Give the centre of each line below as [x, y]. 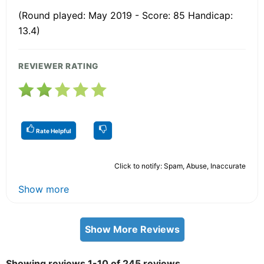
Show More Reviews [132, 229]
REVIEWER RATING [59, 66]
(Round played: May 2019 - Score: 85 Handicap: [126, 15]
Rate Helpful [53, 131]
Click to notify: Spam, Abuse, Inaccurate [180, 166]
